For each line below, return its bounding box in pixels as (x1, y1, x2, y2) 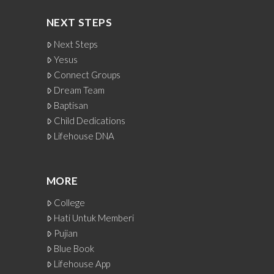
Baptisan (54, 99, 89, 111)
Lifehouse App (54, 257, 111, 269)
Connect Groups (54, 68, 121, 80)
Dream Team (54, 84, 105, 95)
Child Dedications (54, 114, 126, 126)
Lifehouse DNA (54, 130, 115, 141)
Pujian (54, 227, 78, 239)
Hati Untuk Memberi (54, 212, 135, 223)
